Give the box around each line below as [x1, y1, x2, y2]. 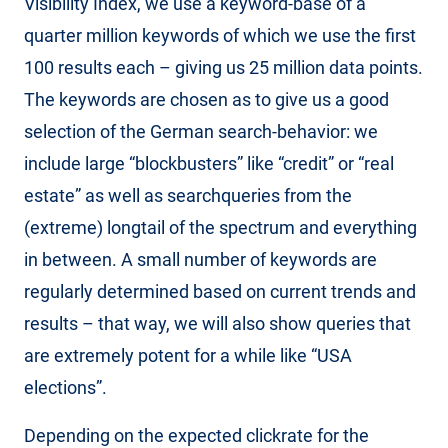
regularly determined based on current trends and [24, 281, 416, 302]
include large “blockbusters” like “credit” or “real [24, 153, 394, 174]
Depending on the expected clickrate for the [24, 425, 369, 446]
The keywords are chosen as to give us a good [24, 89, 389, 110]
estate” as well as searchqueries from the [24, 185, 352, 206]
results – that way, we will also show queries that [24, 313, 411, 334]
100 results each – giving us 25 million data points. [24, 57, 423, 78]
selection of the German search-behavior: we [24, 121, 378, 142]
